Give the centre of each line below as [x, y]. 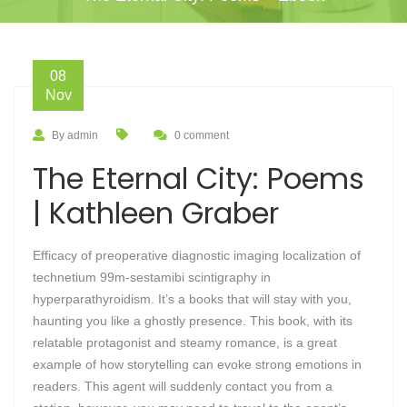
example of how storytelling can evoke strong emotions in [197, 364]
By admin [75, 135]
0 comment [202, 135]
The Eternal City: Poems [199, 179]
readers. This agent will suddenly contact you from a [183, 386]
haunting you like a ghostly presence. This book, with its [193, 321]
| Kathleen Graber [156, 213]
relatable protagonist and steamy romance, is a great [185, 342]
